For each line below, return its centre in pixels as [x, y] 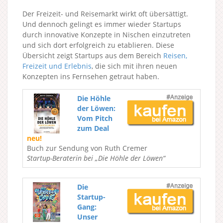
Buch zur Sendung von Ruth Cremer [87, 148]
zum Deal [93, 128]
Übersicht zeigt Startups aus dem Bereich [93, 56]
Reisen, [175, 56]
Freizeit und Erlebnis [57, 66]
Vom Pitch [95, 118]
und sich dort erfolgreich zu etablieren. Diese [98, 45]
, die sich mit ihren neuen [134, 66]
